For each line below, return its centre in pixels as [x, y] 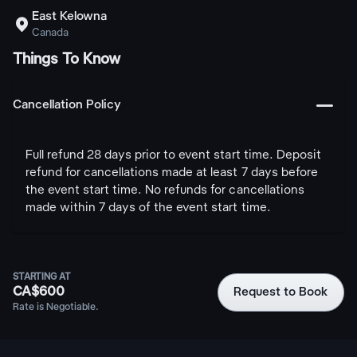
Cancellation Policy [67, 105]
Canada [51, 33]
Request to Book [281, 292]
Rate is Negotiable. [56, 307]
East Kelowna [70, 17]
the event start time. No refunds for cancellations [165, 190]
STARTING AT [42, 277]
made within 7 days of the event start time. [148, 208]
